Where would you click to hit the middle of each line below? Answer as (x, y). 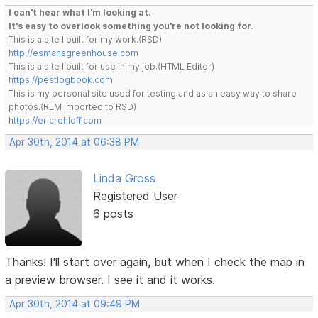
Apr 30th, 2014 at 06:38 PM (75, 142)
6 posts (113, 213)
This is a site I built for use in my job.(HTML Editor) (112, 66)
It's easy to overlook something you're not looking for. (131, 26)
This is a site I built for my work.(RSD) (86, 39)
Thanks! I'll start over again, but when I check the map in (155, 262)
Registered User (135, 196)
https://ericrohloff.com (55, 120)
